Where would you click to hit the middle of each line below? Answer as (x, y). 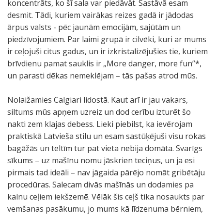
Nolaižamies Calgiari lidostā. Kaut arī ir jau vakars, (98, 100)
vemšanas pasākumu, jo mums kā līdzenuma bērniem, (105, 209)
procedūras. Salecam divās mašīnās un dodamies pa (101, 185)
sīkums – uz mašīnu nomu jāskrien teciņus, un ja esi (101, 160)
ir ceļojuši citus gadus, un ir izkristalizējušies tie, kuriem (108, 51)
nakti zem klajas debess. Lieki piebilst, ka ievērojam (100, 124)
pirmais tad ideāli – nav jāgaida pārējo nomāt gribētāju (106, 172)
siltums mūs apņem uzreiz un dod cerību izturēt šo (99, 112)
